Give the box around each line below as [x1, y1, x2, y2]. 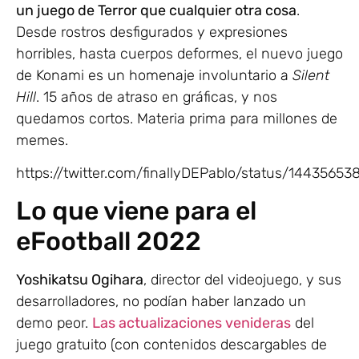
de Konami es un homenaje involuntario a [16, 66, 292, 84]
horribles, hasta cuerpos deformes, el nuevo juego [16, 44, 343, 63]
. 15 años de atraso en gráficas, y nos [36, 87, 277, 106]
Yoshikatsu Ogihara [16, 271, 143, 289]
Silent [292, 66, 329, 84]
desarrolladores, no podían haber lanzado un [16, 292, 306, 311]
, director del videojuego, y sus [143, 271, 341, 289]
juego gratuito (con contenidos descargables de [16, 336, 327, 354]
